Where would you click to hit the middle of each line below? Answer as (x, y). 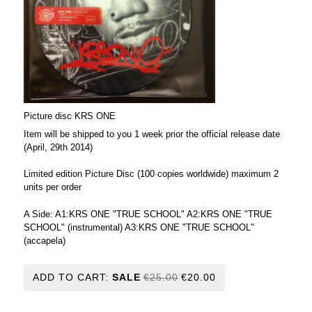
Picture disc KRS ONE (70, 116)
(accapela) (45, 240)
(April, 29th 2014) (58, 147)
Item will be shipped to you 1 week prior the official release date (152, 134)
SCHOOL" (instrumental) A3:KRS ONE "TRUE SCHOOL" (139, 227)
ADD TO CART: (72, 277)
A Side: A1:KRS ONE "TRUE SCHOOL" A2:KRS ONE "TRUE (148, 214)
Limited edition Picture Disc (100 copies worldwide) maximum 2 (151, 174)
